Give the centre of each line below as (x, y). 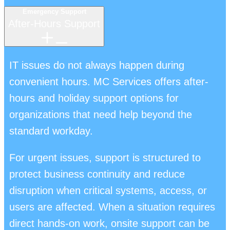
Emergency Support (54, 11)
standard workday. (51, 131)
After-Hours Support (54, 23)
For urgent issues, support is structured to (105, 157)
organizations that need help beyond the (101, 114)
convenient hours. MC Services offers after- (109, 81)
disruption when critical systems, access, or (108, 190)
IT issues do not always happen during (97, 65)
